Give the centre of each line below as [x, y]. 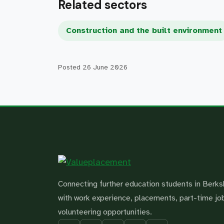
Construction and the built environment [144, 30]
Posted [70, 67]
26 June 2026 [105, 67]
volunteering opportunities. [105, 212]
